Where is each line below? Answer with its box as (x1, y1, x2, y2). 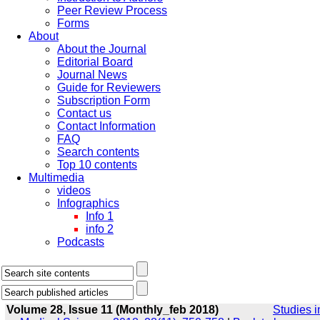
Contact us (57, 107, 111, 119)
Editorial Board (57, 56, 133, 68)
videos (57, 184, 91, 196)
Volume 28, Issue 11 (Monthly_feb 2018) (6, 304, 219, 316)
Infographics (57, 197, 119, 209)
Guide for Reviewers (57, 81, 161, 94)
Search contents (57, 146, 139, 158)
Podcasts (57, 236, 104, 248)
